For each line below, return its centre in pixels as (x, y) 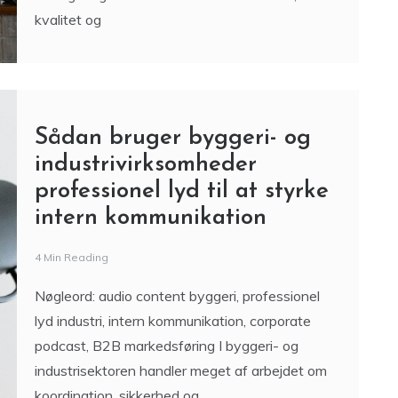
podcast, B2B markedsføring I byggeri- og (166, 348)
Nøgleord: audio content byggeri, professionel (177, 298)
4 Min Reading (71, 259)
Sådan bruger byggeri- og (172, 140)
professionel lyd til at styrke (181, 194)
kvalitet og (68, 22)
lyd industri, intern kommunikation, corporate (172, 323)
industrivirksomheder (145, 167)
